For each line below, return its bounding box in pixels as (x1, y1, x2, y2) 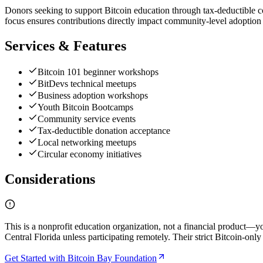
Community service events (38, 114, 136, 124)
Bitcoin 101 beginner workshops (38, 67, 159, 77)
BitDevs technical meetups (38, 79, 136, 89)
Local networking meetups (38, 137, 136, 148)
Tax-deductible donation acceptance (38, 126, 170, 136)
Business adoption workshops (38, 90, 148, 101)
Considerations (5, 171, 95, 187)
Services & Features (5, 38, 126, 54)
